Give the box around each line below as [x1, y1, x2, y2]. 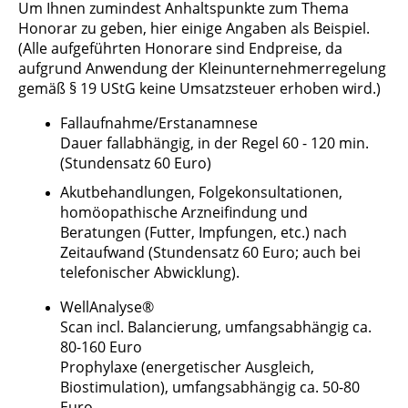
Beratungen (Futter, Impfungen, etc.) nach [60, 222, 347, 243]
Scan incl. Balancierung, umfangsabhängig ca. [60, 317, 372, 338]
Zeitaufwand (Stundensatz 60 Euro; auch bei [60, 242, 361, 263]
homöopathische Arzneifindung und [60, 202, 308, 223]
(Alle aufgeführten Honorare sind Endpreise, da [18, 38, 342, 59]
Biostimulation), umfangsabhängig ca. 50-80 [60, 377, 360, 398]
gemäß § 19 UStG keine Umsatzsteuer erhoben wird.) [18, 78, 381, 99]
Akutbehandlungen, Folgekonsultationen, [60, 182, 342, 203]
